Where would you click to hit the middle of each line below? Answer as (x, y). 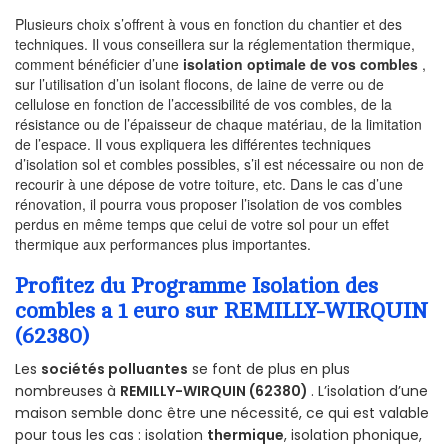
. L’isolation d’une (369, 390)
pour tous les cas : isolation (111, 434)
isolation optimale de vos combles (300, 64)
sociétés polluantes (114, 368)
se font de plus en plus (269, 368)
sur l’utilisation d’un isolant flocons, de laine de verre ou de (199, 84)
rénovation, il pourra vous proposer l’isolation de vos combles (208, 204)
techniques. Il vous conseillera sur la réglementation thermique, (215, 44)
